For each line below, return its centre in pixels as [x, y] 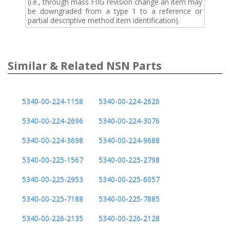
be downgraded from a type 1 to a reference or [115, 11]
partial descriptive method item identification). [104, 20]
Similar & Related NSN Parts [85, 65]
